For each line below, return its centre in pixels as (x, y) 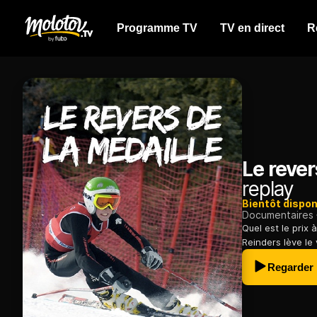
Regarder (290, 267)
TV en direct (252, 28)
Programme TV (157, 28)
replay (268, 189)
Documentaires (278, 215)
